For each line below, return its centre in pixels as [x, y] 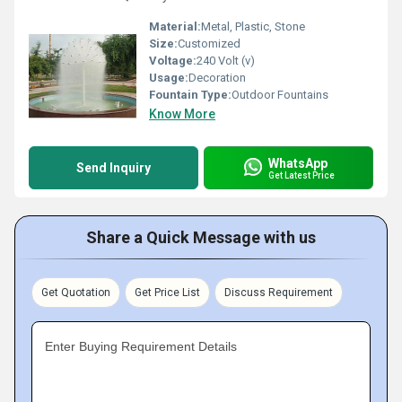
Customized [209, 44]
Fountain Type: [190, 95]
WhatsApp [298, 163]
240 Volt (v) [226, 61]
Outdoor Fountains [280, 95]
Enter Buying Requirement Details [141, 346]
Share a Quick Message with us [201, 237]
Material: [175, 26]
